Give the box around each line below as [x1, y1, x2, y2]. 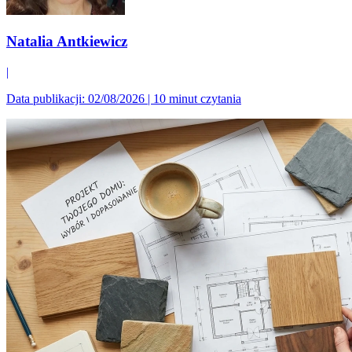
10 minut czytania [153, 91, 241, 105]
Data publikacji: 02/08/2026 [6, 91, 145, 105]
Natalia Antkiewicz [6, 33, 127, 50]
